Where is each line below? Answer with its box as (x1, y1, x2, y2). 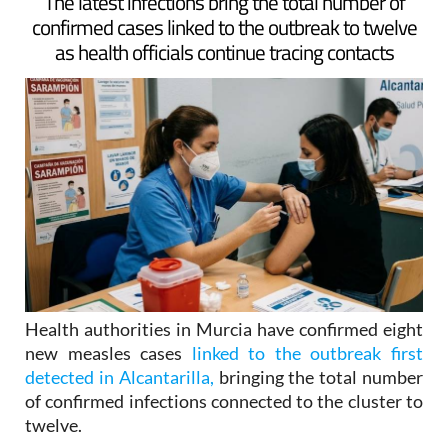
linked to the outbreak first (191, 379, 424, 401)
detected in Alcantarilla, (25, 403, 214, 425)
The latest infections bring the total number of (43, 22, 405, 55)
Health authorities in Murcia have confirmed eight (25, 355, 423, 377)
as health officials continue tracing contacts (54, 72, 394, 105)
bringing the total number (213, 403, 424, 425)
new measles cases (25, 379, 192, 401)
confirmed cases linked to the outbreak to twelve (31, 47, 417, 80)
